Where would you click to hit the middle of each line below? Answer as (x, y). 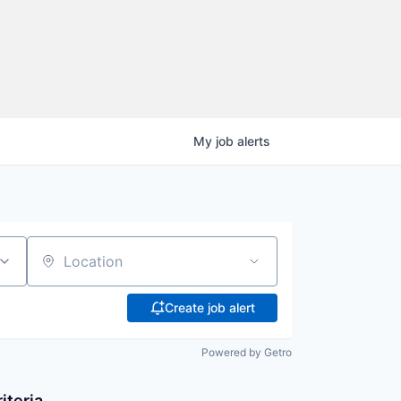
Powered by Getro (247, 352)
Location (55, 269)
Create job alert (209, 307)
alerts (254, 141)
